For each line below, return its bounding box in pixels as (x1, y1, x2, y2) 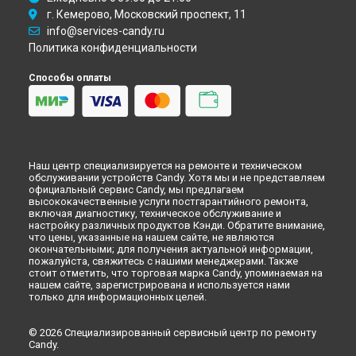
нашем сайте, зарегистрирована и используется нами (29, 278, 290, 291)
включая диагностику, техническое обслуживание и (29, 207, 281, 219)
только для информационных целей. (29, 290, 207, 303)
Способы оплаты (29, 72, 111, 83)
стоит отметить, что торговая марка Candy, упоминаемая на (29, 266, 323, 279)
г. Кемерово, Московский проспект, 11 (47, 8, 246, 21)
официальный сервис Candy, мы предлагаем (29, 183, 244, 195)
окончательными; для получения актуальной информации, (29, 242, 313, 255)
